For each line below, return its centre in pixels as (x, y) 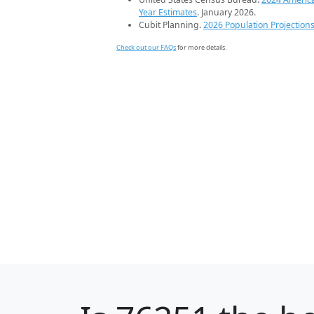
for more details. (201, 48)
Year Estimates (168, 13)
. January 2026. (226, 13)
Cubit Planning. (171, 25)
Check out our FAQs (146, 48)
